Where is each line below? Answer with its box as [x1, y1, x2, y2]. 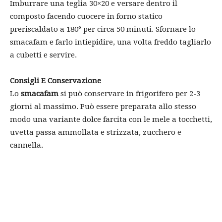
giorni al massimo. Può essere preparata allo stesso [10, 102, 196, 111]
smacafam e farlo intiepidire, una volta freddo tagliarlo [10, 37, 211, 47]
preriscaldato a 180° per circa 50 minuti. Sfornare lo [10, 24, 196, 34]
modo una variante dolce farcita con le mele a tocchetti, [10, 114, 212, 124]
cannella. [10, 140, 43, 150]
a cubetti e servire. [10, 50, 77, 59]
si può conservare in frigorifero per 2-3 [58, 89, 200, 98]
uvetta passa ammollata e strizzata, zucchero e [10, 127, 181, 137]
